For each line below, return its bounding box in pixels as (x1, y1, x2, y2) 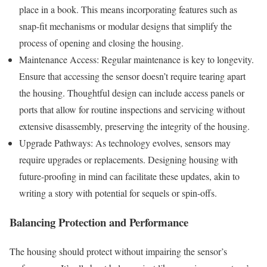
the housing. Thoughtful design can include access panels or (19, 86, 244, 100)
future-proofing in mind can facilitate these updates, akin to (19, 170, 240, 183)
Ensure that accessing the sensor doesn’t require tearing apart (19, 70, 246, 83)
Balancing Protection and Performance (10, 213, 188, 230)
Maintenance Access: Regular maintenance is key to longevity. (19, 53, 254, 66)
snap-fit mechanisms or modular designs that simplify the (19, 20, 232, 33)
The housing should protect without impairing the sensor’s (10, 244, 227, 257)
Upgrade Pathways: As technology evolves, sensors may (19, 136, 231, 150)
